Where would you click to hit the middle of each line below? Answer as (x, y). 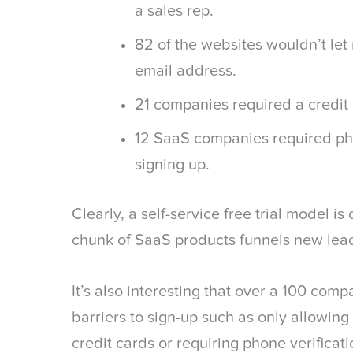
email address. (186, 72)
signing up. (172, 165)
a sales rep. (174, 12)
